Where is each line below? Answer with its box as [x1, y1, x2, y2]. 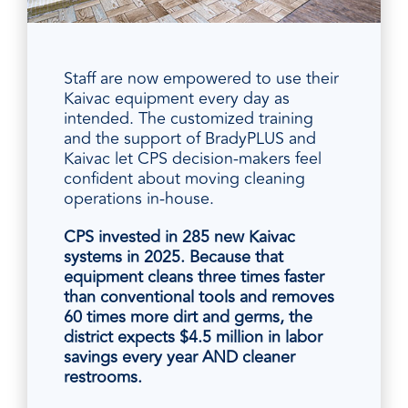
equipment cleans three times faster [64, 263, 324, 290]
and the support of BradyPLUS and [64, 125, 316, 151]
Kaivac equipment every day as [64, 85, 290, 111]
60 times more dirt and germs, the [64, 303, 312, 330]
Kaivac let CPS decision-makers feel [64, 145, 321, 171]
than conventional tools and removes [64, 283, 334, 310]
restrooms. [64, 363, 142, 390]
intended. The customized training [64, 105, 313, 131]
